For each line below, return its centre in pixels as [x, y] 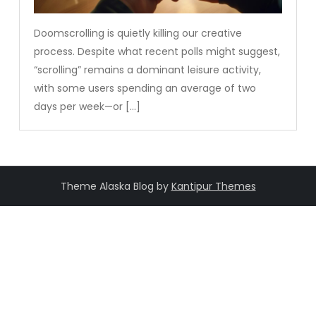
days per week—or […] [87, 106]
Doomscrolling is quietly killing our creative [138, 33]
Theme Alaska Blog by [116, 186]
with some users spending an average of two [145, 88]
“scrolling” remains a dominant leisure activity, [148, 69]
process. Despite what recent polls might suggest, [157, 51]
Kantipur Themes [213, 186]
